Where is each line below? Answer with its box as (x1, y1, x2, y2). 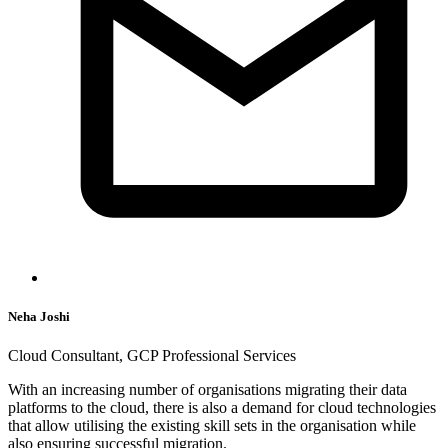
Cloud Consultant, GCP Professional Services (8, 346, 296, 364)
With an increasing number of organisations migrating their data (8, 380, 407, 398)
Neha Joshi (8, 308, 70, 324)
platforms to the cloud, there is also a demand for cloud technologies (8, 398, 436, 416)
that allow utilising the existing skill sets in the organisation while (8, 416, 416, 434)
